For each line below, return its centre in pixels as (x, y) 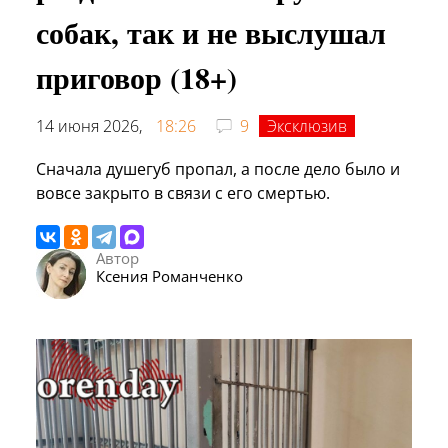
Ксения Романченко (169, 275)
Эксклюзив (307, 125)
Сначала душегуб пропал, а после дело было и (218, 168)
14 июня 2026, (91, 125)
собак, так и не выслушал (211, 31)
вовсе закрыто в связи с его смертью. (183, 192)
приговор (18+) (136, 76)
